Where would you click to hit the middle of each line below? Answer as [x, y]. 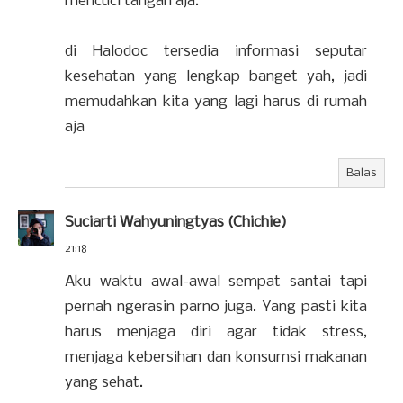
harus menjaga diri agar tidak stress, [216, 332]
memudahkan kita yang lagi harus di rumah [216, 102]
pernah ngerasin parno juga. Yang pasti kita [216, 307]
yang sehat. [104, 383]
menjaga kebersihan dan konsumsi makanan [216, 358]
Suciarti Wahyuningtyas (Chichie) [176, 223]
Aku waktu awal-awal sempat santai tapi [216, 282]
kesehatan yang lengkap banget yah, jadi [216, 77]
